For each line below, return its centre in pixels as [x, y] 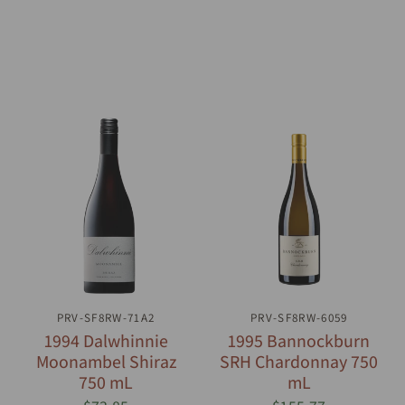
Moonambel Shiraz [106, 361]
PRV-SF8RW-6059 [299, 317]
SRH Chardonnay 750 [299, 361]
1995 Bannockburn [299, 340]
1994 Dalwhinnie [106, 340]
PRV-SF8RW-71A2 [106, 317]
